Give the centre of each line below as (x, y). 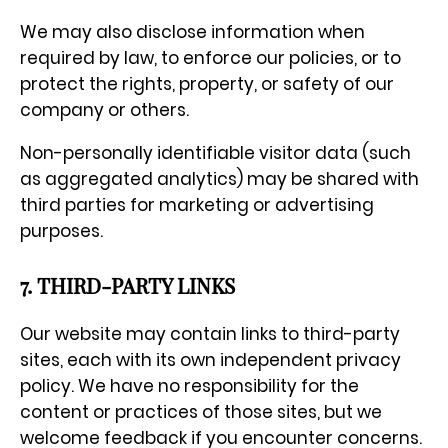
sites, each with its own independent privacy (210, 359)
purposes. (61, 231)
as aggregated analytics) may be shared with (219, 179)
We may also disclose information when (192, 32)
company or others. (104, 110)
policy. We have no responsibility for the (189, 385)
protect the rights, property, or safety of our (207, 84)
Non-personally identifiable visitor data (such (215, 153)
